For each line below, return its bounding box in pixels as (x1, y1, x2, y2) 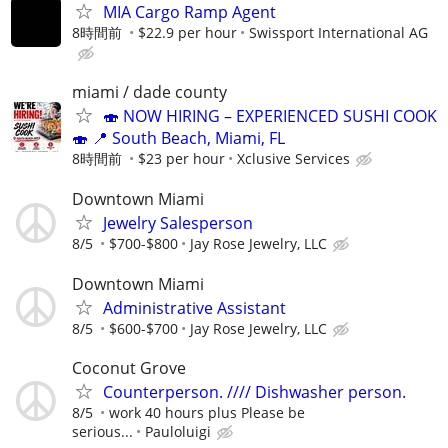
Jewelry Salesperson (103, 212, 253, 235)
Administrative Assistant (103, 296, 286, 319)
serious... (72, 421, 133, 441)
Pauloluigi (145, 421, 211, 441)
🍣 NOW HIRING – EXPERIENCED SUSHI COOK (103, 105, 437, 128)
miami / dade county (72, 81, 227, 104)
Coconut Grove (72, 356, 186, 379)
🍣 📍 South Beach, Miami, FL (72, 127, 285, 150)
